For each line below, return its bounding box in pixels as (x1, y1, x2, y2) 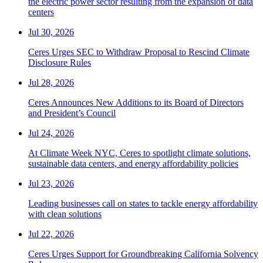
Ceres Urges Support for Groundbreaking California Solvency (28, 249, 258, 259)
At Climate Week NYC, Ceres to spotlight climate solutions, (28, 148, 251, 159)
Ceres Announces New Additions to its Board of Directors (28, 97, 244, 108)
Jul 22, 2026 (28, 229, 74, 240)
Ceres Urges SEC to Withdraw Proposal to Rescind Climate (28, 47, 249, 58)
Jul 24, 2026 (28, 128, 74, 139)
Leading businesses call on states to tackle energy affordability (28, 198, 258, 209)
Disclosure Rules (28, 58, 91, 68)
